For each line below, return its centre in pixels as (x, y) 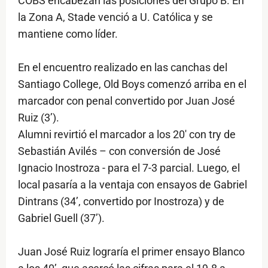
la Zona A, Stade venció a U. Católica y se (115, 17)
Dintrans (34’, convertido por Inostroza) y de (121, 202)
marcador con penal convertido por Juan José (127, 101)
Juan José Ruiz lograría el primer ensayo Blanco (131, 252)
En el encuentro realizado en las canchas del (123, 68)
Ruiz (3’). (39, 118)
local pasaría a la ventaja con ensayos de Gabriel (133, 185)
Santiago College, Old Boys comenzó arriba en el (132, 84)
